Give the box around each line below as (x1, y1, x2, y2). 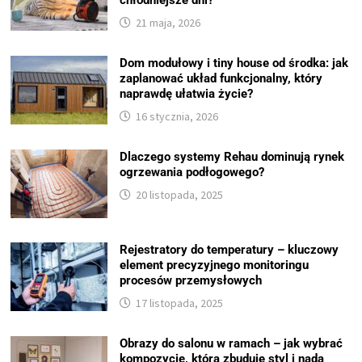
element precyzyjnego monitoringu (120, 258, 309, 273)
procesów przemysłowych (120, 273, 263, 288)
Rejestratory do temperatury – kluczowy (120, 242, 339, 258)
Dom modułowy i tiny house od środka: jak (120, 56, 349, 71)
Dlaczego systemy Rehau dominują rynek (120, 149, 345, 165)
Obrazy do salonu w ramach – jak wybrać (120, 336, 343, 351)
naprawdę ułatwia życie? (120, 86, 254, 102)
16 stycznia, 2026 (136, 109, 219, 124)
